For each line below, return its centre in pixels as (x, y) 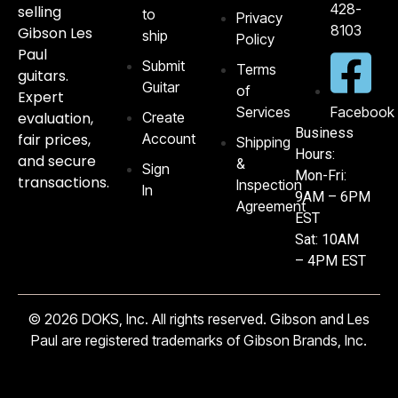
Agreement (271, 206)
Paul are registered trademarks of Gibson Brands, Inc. (199, 340)
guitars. (43, 76)
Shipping (264, 142)
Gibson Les (55, 33)
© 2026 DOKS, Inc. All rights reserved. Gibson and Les (199, 318)
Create (164, 117)
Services (264, 111)
